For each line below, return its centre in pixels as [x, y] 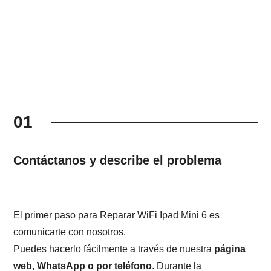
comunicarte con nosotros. [70, 232]
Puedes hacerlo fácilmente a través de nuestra [114, 249]
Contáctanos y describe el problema [118, 161]
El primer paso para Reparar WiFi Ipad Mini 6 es [117, 215]
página [230, 249]
